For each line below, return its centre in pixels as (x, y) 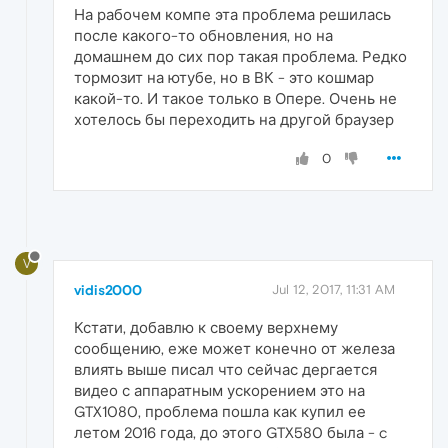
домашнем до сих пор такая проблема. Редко (240, 57)
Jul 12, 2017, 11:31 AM (333, 290)
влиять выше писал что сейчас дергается (225, 370)
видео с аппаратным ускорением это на (219, 391)
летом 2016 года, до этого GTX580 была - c (230, 433)
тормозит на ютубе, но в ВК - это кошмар (224, 78)
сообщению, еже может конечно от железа (234, 349)
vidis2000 (108, 290)
